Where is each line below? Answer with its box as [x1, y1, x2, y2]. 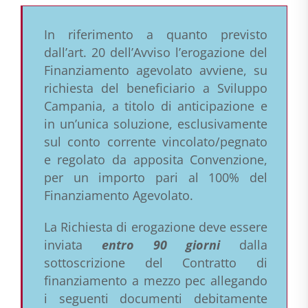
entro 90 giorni [101, 236, 221, 254]
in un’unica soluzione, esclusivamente [43, 115, 268, 133]
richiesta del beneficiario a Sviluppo [43, 80, 268, 97]
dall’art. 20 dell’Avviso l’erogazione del [43, 44, 268, 61]
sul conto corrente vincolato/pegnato [43, 133, 268, 151]
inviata [43, 236, 102, 254]
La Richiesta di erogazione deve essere [43, 219, 268, 236]
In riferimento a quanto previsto [43, 26, 268, 43]
